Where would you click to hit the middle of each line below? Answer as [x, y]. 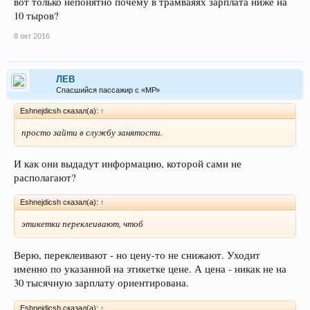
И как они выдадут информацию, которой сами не [128, 163]
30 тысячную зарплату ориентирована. [101, 282]
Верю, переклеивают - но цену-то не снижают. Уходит [137, 255]
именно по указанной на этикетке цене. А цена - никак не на [150, 268]
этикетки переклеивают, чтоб [82, 224]
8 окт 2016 [32, 36]
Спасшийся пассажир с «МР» [108, 90]
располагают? [45, 177]
